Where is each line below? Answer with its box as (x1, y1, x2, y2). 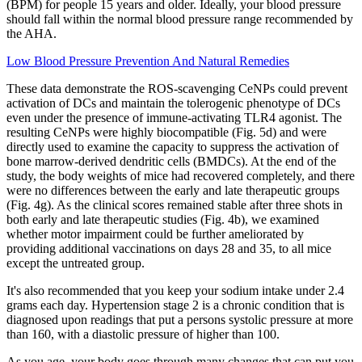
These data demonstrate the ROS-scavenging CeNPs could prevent (6, 82, 347, 96)
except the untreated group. (6, 256, 145, 271)
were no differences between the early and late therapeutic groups (6, 183, 339, 198)
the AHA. (6, 27, 57, 41)
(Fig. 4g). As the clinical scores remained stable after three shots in (6, 198, 343, 213)
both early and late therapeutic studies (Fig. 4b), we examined (6, 213, 319, 227)
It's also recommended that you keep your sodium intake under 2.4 (6, 284, 344, 298)
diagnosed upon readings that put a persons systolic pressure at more (6, 313, 353, 327)
